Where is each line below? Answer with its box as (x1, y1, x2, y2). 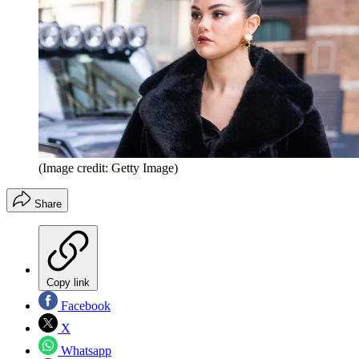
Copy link (46, 276, 90, 288)
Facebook (58, 298, 111, 313)
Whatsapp (58, 343, 111, 357)
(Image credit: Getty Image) (38, 160, 178, 175)
